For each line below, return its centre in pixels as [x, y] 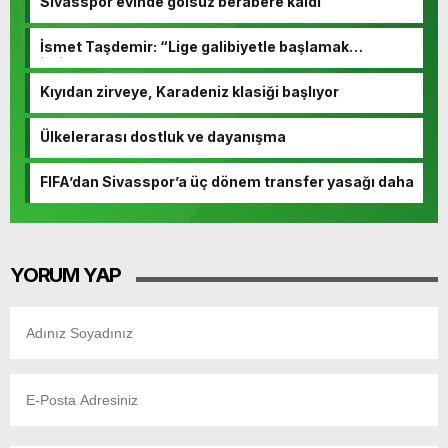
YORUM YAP [66, 274]
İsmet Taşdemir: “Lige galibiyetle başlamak [194, 46]
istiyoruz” [75, 63]
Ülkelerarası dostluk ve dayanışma [163, 136]
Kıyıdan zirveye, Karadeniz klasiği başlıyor [189, 91]
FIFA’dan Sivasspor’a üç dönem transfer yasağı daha [227, 181]
